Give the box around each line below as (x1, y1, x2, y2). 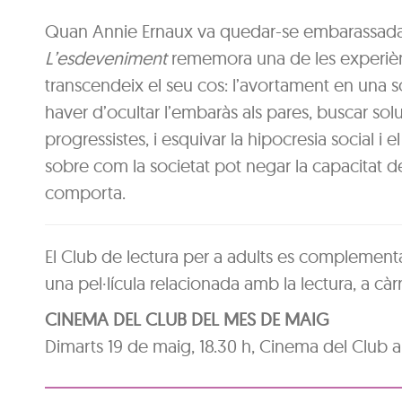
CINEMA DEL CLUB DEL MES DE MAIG (45, 308, 329, 331)
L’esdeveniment (45, 47, 167, 70)
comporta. (45, 181, 126, 205)
